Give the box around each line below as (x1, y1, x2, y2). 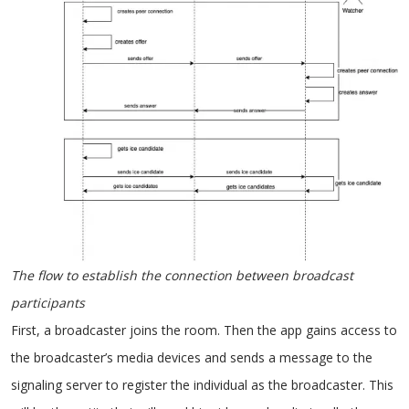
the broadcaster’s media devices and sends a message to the (11, 349, 372, 366)
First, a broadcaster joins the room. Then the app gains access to (11, 321, 397, 339)
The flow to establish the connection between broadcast (11, 267, 353, 284)
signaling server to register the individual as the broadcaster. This (11, 376, 393, 393)
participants (11, 294, 85, 311)
